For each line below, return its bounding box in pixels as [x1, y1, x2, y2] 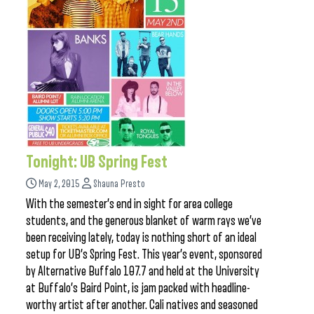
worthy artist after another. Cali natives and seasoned [26, 298, 258, 312]
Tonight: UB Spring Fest [26, 153, 168, 171]
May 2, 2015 [39, 179, 80, 189]
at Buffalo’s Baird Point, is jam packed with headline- [26, 281, 250, 295]
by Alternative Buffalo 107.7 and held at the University [26, 264, 259, 278]
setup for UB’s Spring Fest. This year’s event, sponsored [26, 247, 262, 261]
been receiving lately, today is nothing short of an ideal [26, 231, 257, 245]
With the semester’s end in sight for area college [26, 197, 233, 211]
